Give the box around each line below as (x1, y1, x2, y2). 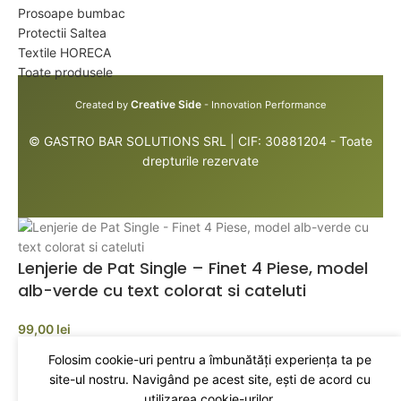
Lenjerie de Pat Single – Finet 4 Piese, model (18, 257, 368, 279)
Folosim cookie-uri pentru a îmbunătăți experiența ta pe (47, 352, 371, 367)
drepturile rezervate (142, 153, 259, 168)
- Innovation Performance (200, 98, 327, 111)
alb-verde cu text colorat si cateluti (18, 279, 306, 302)
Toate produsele (18, 64, 113, 80)
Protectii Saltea (18, 25, 107, 40)
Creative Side (130, 98, 201, 111)
